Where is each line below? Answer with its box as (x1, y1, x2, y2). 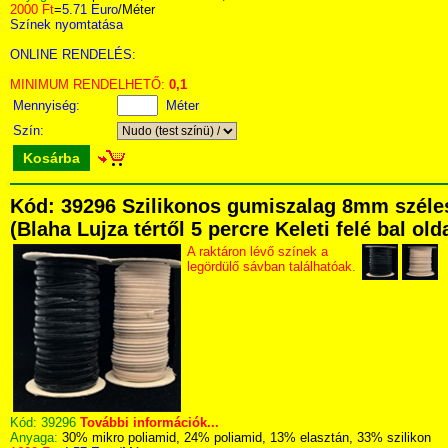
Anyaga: (10, 430, 62, 445)
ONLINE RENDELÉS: (10, 47, 136, 62)
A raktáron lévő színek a (187, 244, 328, 259)
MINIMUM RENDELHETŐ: (10, 77, 169, 92)
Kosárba (23, 150, 80, 166)
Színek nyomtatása (10, 17, 123, 32)
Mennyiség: (13, 98, 84, 113)
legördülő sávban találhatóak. (187, 259, 356, 274)
